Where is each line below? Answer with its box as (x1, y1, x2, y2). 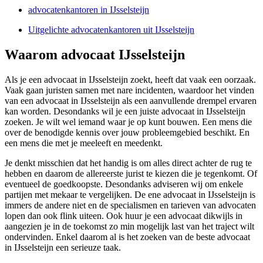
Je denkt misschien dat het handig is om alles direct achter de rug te (5, 158, 252, 168)
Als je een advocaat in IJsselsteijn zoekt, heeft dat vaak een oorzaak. (5, 75, 256, 85)
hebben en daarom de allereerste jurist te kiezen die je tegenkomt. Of (5, 168, 257, 179)
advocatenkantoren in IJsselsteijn (28, 5, 149, 15)
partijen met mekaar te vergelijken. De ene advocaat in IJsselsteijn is (5, 190, 255, 200)
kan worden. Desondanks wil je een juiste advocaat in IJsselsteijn (5, 106, 245, 117)
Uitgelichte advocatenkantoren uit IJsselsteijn (28, 25, 194, 35)
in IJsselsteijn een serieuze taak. (5, 242, 121, 253)
